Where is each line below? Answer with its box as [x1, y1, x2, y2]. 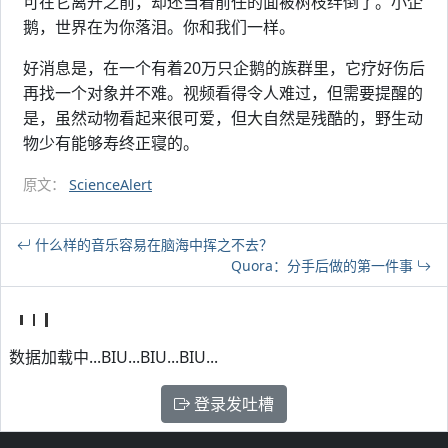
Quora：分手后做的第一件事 [231, 256, 417, 275]
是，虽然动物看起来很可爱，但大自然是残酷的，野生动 [23, 107, 423, 129]
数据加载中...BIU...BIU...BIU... [9, 346, 218, 368]
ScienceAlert [69, 175, 152, 194]
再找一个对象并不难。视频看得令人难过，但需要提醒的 [23, 82, 423, 104]
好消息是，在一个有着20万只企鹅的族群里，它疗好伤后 [23, 57, 425, 79]
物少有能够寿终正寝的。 [23, 132, 199, 154]
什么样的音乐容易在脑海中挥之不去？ [31, 235, 273, 254]
